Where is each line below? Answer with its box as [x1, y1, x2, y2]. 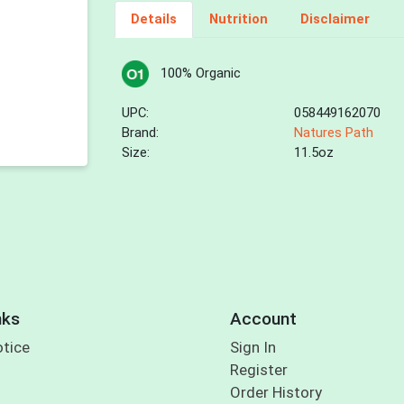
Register [229, 361, 288, 380]
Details [130, 11, 177, 28]
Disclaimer [299, 11, 370, 28]
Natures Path [294, 124, 374, 142]
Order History [229, 383, 322, 402]
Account [229, 308, 297, 329]
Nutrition [208, 11, 268, 28]
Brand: [122, 124, 160, 142]
